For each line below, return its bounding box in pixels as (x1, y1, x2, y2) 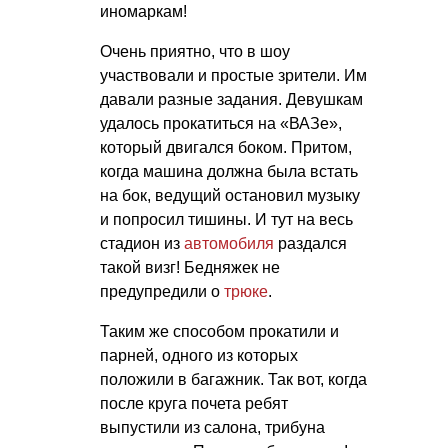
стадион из (100, 234, 184, 252)
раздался (274, 234, 347, 252)
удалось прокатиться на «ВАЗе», (100, 114, 342, 132)
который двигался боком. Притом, (100, 138, 352, 156)
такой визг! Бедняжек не (100, 258, 280, 276)
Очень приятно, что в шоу (100, 42, 290, 60)
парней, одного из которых (100, 346, 298, 364)
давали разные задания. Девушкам (100, 90, 363, 108)
